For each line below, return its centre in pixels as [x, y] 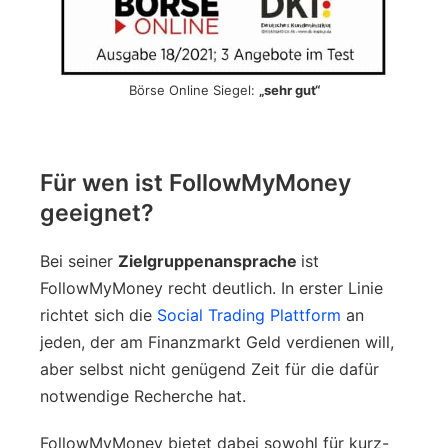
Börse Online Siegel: [193, 89]
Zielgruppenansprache [209, 260]
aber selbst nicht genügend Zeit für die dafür [209, 368]
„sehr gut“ [289, 89]
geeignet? [97, 212]
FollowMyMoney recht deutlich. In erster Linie [211, 287]
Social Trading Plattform [249, 314]
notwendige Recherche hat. [145, 395]
